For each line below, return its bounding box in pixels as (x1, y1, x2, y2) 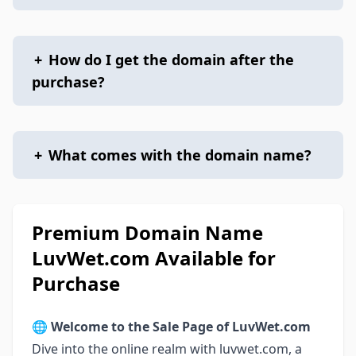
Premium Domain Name (32, 219, 263, 246)
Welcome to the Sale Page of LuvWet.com (51, 318, 311, 335)
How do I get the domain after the (48, 50, 294, 69)
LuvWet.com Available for (32, 245, 276, 271)
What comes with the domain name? (48, 145, 311, 164)
